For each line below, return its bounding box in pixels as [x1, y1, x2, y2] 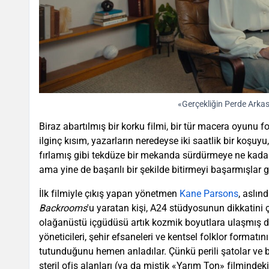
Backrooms [39, 202, 87, 214]
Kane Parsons [180, 188, 238, 200]
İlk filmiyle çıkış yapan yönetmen [39, 188, 180, 200]
